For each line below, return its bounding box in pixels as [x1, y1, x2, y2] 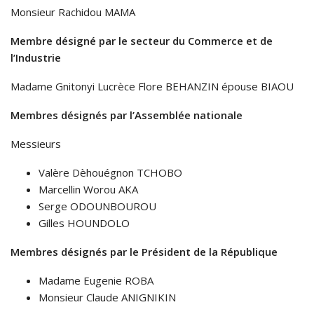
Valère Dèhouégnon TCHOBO [39, 165, 182, 180]
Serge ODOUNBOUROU [39, 199, 156, 214]
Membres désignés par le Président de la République [11, 245, 278, 259]
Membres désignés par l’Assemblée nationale [11, 108, 243, 123]
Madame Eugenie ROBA [39, 273, 153, 288]
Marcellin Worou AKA [39, 182, 138, 197]
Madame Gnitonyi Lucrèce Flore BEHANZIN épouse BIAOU [11, 79, 296, 94]
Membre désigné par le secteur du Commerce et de [11, 34, 273, 48]
